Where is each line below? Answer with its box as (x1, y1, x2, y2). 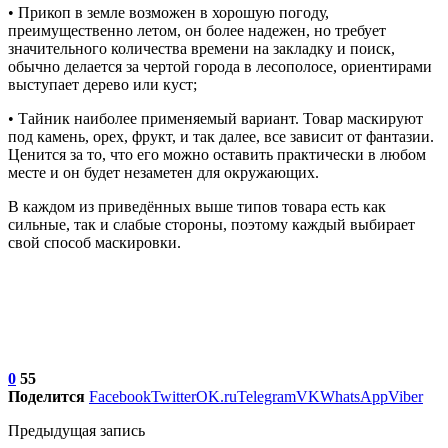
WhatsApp (320, 388, 388, 406)
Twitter (151, 388, 196, 406)
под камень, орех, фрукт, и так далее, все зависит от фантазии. (8, 128, 434, 146)
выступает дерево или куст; (8, 76, 197, 94)
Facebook (89, 388, 151, 406)
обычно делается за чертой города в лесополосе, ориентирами (8, 58, 432, 76)
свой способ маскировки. (8, 234, 181, 252)
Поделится (8, 388, 85, 406)
